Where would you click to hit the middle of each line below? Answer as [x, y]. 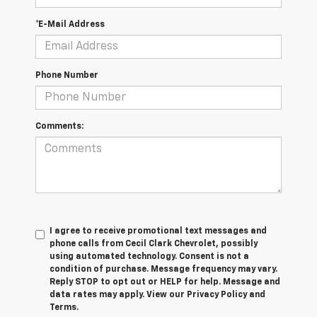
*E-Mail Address [70, 25]
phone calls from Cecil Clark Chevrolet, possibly [154, 244]
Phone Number [67, 76]
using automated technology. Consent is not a [149, 257]
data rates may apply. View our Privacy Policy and [157, 295]
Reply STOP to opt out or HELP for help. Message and [165, 283]
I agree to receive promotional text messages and [158, 232]
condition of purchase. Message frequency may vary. [163, 270]
